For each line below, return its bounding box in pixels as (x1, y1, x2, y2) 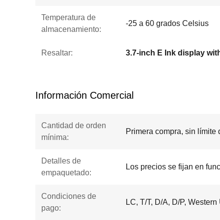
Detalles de (41, 157, 81, 165)
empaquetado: (41, 168, 91, 177)
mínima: (41, 133, 69, 141)
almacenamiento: (41, 25, 101, 33)
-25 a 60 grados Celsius (126, 19, 209, 27)
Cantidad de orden (41, 121, 106, 130)
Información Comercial (35, 90, 134, 101)
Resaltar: (41, 49, 73, 57)
